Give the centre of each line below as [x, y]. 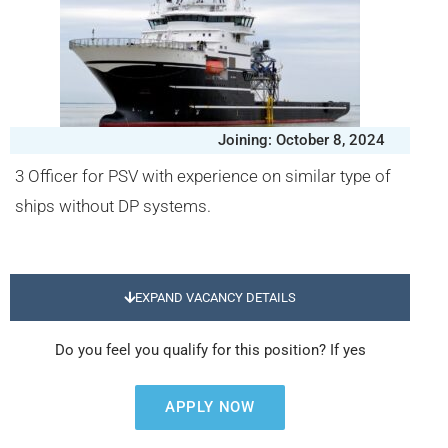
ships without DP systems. [113, 206]
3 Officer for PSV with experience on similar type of [203, 176]
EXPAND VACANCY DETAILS [215, 297]
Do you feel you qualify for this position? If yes [210, 350]
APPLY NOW [210, 407]
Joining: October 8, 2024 [301, 140]
